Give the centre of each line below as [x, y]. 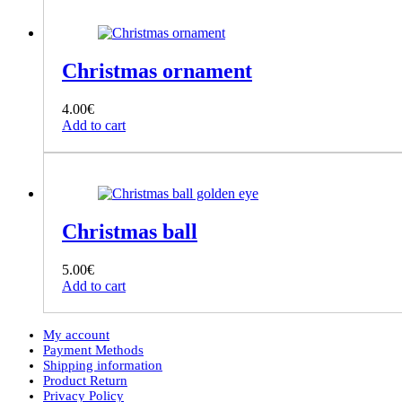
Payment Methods [93, 350]
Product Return [85, 380]
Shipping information [103, 365]
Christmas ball [130, 232]
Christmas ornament [157, 71]
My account [76, 334]
